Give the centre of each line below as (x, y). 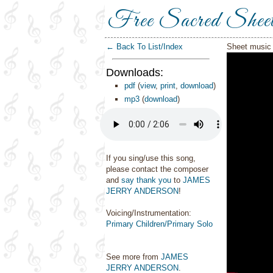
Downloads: (135, 73)
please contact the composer (157, 169)
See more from (133, 257)
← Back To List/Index (144, 47)
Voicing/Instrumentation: (149, 213)
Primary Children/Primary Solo (159, 224)
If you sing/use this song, (151, 158)
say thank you (146, 180)
